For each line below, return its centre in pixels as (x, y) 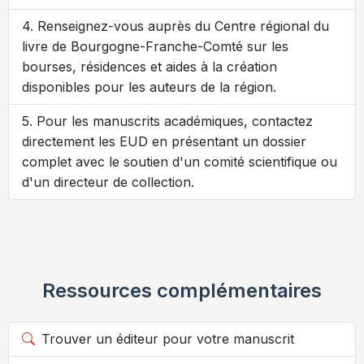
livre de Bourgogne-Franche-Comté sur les (155, 47)
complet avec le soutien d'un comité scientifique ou (180, 162)
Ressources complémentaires (182, 291)
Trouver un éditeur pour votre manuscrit (168, 339)
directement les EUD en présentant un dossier (164, 142)
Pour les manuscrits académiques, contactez (175, 121)
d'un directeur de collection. (108, 182)
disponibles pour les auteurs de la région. (149, 87)
